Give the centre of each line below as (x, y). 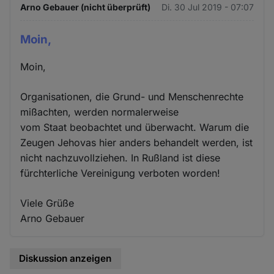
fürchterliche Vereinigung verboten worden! (120, 173)
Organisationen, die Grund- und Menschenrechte (132, 97)
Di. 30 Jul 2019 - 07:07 (207, 7)
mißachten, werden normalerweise (100, 112)
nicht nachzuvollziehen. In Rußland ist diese (120, 158)
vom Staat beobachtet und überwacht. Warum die (135, 128)
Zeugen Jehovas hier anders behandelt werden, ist (137, 143)
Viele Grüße (47, 203)
